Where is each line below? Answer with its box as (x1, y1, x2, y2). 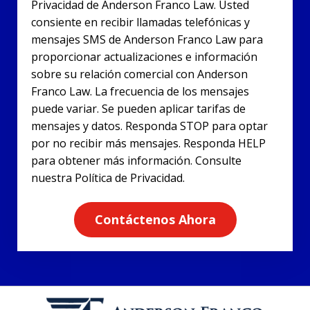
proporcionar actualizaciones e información (31, 48, 257, 64)
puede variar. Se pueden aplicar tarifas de (31, 100, 246, 116)
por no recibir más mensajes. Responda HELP (31, 135, 266, 151)
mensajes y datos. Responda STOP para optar (31, 118, 268, 134)
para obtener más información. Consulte (31, 152, 241, 168)
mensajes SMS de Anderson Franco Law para (31, 31, 263, 47)
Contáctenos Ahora (94, 210, 216, 228)
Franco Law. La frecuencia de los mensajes (31, 83, 249, 99)
